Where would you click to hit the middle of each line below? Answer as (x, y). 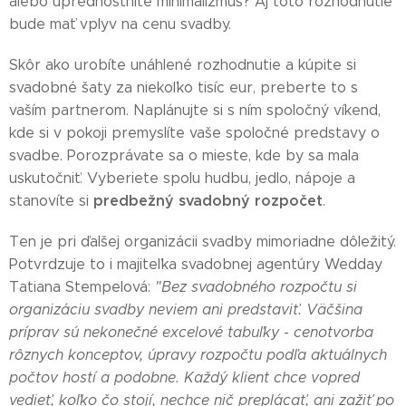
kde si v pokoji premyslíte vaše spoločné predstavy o (194, 133)
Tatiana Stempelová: (82, 287)
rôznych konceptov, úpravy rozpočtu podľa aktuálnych (198, 355)
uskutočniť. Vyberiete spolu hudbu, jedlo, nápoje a (182, 178)
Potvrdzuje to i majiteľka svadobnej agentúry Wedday (196, 264)
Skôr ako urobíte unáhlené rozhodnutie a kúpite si (183, 65)
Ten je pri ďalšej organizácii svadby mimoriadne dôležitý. (203, 242)
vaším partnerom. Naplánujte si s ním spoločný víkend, (195, 110)
